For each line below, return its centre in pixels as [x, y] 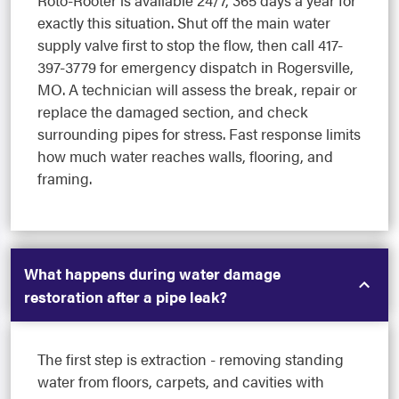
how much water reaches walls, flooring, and [185, 156]
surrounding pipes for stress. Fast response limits [199, 134]
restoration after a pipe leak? [126, 297]
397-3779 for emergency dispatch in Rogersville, [195, 67]
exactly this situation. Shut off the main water [184, 23]
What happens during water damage [152, 274]
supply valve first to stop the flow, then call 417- [190, 45]
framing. [65, 179]
